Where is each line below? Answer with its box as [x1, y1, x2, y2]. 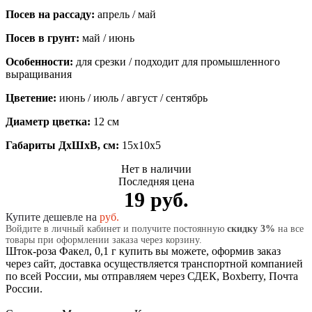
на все [275, 223, 304, 234]
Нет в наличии [120, 162, 192, 175]
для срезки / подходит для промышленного [76, 55, 280, 68]
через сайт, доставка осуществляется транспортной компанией [6, 257, 303, 270]
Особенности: [6, 55, 76, 68]
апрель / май [97, 8, 156, 20]
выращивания [6, 68, 72, 80]
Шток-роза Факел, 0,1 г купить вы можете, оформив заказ [6, 244, 281, 257]
